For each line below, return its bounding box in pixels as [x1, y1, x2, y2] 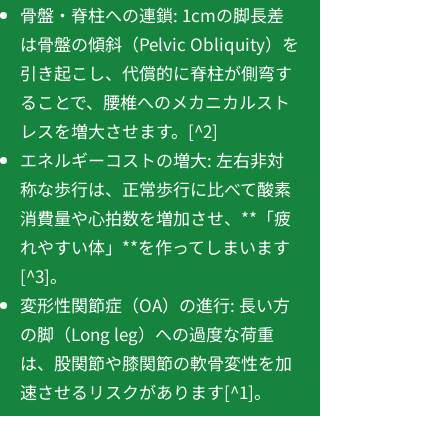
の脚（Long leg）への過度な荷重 [20, 321, 274, 346]
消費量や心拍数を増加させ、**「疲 [20, 205, 291, 230]
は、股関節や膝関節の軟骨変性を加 [20, 350, 292, 375]
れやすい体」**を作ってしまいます [20, 234, 290, 259]
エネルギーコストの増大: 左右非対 [20, 147, 284, 172]
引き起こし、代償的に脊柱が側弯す [20, 60, 292, 85]
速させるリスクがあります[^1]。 [20, 379, 271, 404]
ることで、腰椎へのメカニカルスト [20, 89, 290, 114]
